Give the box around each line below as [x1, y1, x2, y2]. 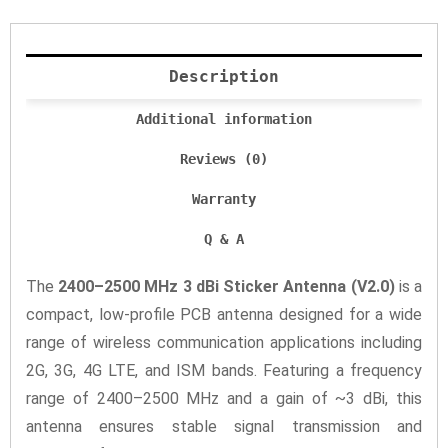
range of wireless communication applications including [26, 333, 422, 353]
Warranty [192, 190, 256, 207]
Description [169, 66, 279, 86]
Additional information [136, 110, 312, 127]
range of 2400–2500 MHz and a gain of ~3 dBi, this [26, 389, 422, 409]
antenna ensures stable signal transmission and [26, 417, 422, 437]
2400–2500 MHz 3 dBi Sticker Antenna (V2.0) [58, 277, 395, 297]
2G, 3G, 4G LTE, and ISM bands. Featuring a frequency [26, 361, 422, 381]
